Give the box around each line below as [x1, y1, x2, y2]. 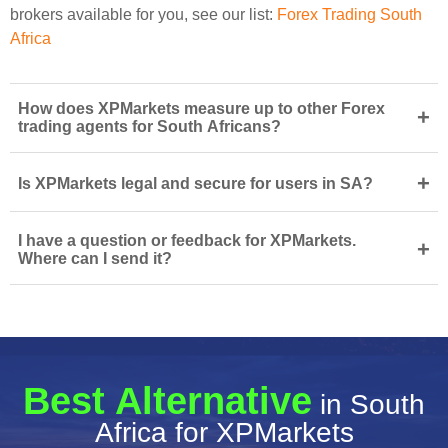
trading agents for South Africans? [18, 118, 281, 135]
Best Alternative [23, 380, 312, 422]
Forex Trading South [277, 6, 422, 23]
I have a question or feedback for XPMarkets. [18, 232, 356, 249]
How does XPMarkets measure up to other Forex [18, 100, 385, 117]
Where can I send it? [18, 250, 172, 267]
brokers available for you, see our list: [10, 6, 277, 23]
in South [312, 389, 425, 420]
